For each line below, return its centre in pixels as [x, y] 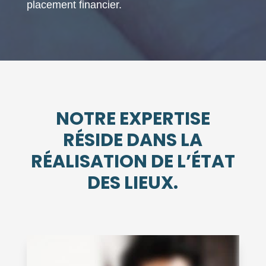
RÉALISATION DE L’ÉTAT [133, 161]
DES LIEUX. [133, 183]
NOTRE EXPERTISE [133, 118]
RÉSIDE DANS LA [133, 140]
